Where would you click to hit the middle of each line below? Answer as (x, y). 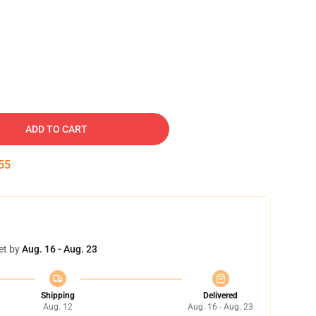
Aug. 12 (57, 307)
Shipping (57, 296)
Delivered (220, 296)
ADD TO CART (56, 129)
